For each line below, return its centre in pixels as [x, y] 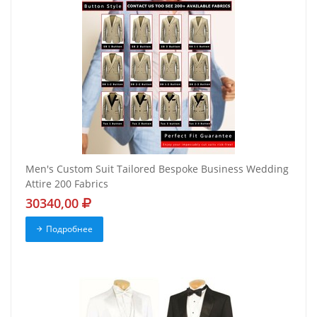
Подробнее [69, 229]
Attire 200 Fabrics [67, 184]
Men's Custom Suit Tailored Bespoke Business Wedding [157, 169]
